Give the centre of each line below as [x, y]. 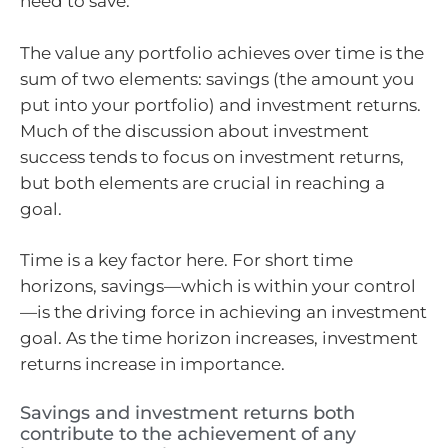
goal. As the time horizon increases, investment [219, 338]
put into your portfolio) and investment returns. [220, 104]
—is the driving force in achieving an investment [223, 312]
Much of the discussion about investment [194, 130]
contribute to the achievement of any [188, 433]
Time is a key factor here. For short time [186, 260]
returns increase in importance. [152, 364]
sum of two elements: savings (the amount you [217, 78]
